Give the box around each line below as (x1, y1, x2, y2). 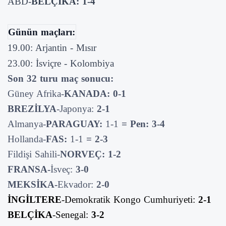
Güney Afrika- (8, 88, 64, 99)
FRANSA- (8, 163, 50, 175)
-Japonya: (56, 103, 97, 114)
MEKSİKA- (8, 179, 58, 190)
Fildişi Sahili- (8, 148, 60, 159)
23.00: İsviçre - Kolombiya (8, 58, 114, 69)
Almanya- (8, 118, 46, 129)
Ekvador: (58, 179, 96, 190)
